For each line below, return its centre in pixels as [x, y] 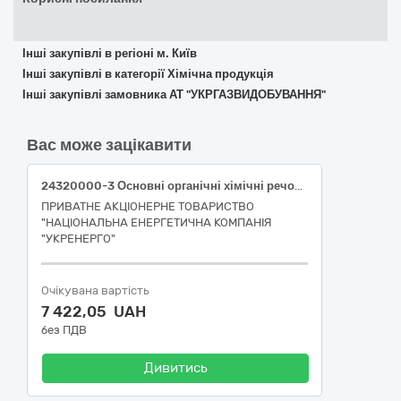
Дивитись [175, 368]
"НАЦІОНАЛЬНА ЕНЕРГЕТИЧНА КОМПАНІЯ [156, 222]
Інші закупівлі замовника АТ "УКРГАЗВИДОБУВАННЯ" [174, 94]
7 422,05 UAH [94, 311]
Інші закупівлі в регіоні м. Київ [110, 53]
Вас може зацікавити [109, 145]
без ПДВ [64, 330]
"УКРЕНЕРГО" [78, 239]
